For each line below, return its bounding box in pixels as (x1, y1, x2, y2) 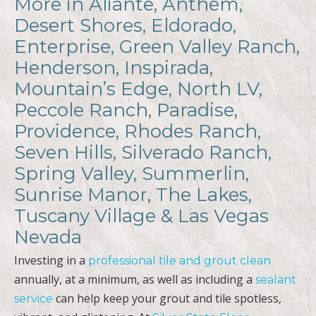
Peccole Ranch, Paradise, (14, 98, 238, 121)
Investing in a (14, 252, 88, 268)
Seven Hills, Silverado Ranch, (14, 140, 272, 164)
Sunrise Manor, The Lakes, (14, 183, 252, 206)
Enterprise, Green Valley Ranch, (14, 35, 300, 58)
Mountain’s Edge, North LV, (14, 77, 262, 100)
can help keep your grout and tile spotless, (53, 290, 281, 306)
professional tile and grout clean (88, 253, 271, 267)
